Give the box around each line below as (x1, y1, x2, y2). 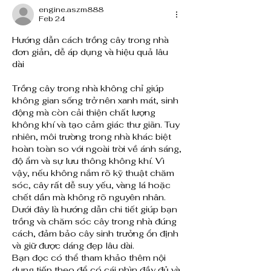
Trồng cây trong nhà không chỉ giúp (12, 83, 164, 94)
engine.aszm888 (39, 5, 103, 15)
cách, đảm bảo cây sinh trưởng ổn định (12, 228, 178, 240)
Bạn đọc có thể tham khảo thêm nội (12, 252, 166, 264)
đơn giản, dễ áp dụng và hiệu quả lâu (12, 47, 168, 58)
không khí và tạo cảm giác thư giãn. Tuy (12, 119, 180, 131)
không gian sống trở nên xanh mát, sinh (12, 95, 178, 106)
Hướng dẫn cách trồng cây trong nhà (12, 34, 169, 46)
